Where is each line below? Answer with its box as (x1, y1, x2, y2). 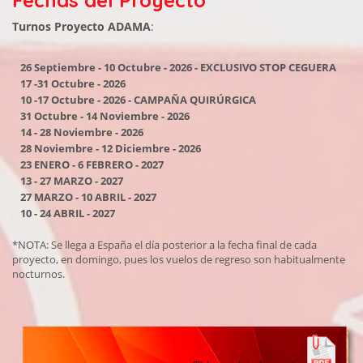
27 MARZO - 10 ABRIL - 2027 (20, 190, 156, 205)
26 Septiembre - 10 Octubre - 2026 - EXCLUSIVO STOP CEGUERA (20, 60, 336, 75)
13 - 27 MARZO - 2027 (20, 173, 123, 189)
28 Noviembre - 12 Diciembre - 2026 (20, 141, 201, 156)
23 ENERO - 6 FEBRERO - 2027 (20, 157, 164, 173)
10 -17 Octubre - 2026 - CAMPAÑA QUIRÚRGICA (20, 92, 256, 108)
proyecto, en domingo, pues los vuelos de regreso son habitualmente (12, 252, 345, 267)
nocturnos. (12, 267, 65, 282)
